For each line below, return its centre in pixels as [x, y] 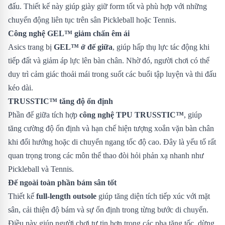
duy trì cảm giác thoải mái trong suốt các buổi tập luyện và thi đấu [112, 74]
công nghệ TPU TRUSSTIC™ [132, 115]
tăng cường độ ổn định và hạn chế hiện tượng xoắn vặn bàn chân [111, 128]
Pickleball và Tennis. [41, 169]
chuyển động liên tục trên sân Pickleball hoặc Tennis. [92, 20]
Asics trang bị [31, 47]
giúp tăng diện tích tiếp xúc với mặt [153, 196]
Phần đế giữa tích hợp [44, 115]
